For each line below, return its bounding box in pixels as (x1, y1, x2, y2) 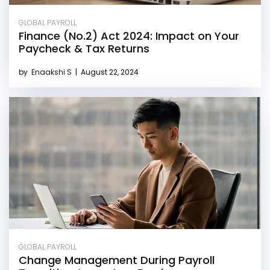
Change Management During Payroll (19, 252, 215, 268)
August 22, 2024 (79, 66, 139, 77)
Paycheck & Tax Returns (19, 40, 149, 56)
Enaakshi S (31, 66, 74, 77)
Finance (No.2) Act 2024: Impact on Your (19, 28, 239, 43)
